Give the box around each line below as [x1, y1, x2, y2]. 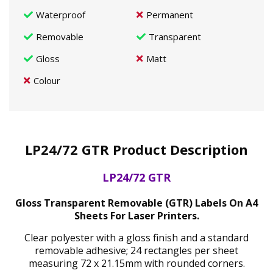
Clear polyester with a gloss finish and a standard [24, 230, 249, 244]
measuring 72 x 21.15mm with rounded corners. [28, 256, 245, 270]
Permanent [146, 9, 193, 21]
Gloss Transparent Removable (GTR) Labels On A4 [15, 196, 258, 210]
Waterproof [36, 9, 85, 21]
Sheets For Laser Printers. [74, 208, 199, 222]
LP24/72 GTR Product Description [25, 140, 248, 158]
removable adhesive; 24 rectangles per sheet [35, 243, 238, 257]
